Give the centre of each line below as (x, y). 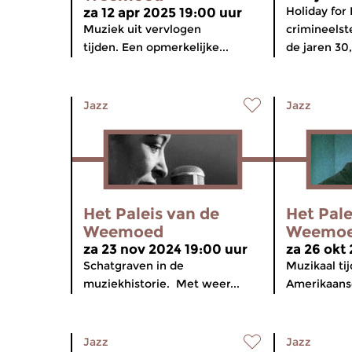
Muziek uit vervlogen (142, 29)
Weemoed (123, 232)
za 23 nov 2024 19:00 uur (165, 249)
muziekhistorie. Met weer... (161, 284)
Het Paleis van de (151, 214)
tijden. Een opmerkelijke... (156, 47)
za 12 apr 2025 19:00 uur (163, 13)
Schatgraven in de (134, 266)
